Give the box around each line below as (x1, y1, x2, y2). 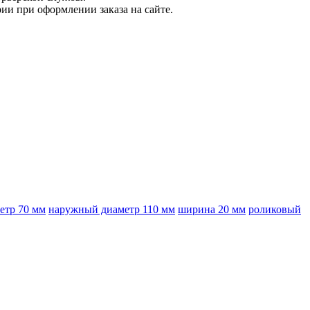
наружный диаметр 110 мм (48, 203, 175, 216)
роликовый (248, 203, 301, 216)
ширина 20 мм (178, 203, 246, 216)
